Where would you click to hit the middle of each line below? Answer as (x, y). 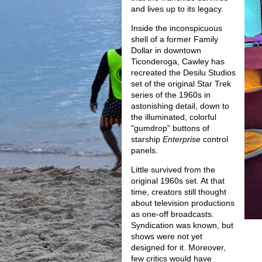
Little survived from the (173, 170)
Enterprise (183, 139)
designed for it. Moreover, (178, 247)
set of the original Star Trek (181, 84)
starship (147, 139)
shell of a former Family (175, 39)
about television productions (183, 203)
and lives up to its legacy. (177, 9)
